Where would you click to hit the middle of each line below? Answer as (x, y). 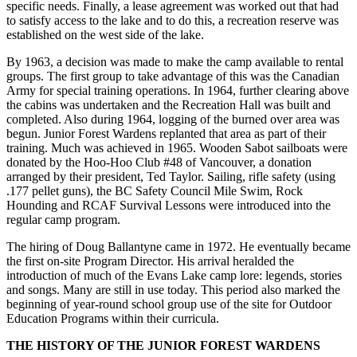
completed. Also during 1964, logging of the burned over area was (173, 120)
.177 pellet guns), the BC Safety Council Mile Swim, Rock (155, 191)
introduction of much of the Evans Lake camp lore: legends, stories (174, 276)
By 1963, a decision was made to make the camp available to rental (175, 62)
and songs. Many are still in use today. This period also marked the (173, 290)
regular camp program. (63, 220)
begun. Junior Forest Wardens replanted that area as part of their (166, 134)
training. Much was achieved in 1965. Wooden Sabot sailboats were (177, 148)
